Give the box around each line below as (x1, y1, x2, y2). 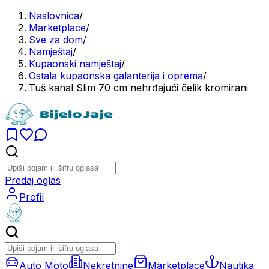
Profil (19, 191, 44, 203)
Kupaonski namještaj (29, 58, 121, 70)
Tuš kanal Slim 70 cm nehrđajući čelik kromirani (29, 82, 248, 94)
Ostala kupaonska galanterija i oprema (29, 70, 203, 82)
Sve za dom (29, 34, 83, 46)
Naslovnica (29, 10, 79, 22)
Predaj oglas (5, 174, 61, 186)
